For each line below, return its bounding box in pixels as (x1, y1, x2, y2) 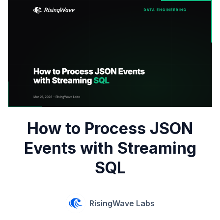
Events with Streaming (24, 138, 196, 158)
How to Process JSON (27, 119, 193, 138)
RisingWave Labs (89, 198, 155, 209)
